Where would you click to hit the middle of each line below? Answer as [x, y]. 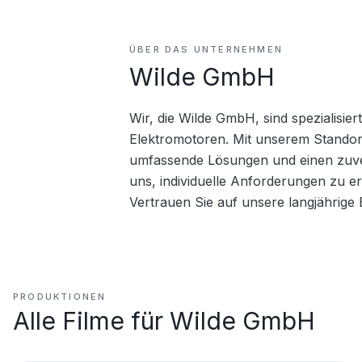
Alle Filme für [91, 321]
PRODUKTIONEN [60, 297]
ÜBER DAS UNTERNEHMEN [206, 49]
